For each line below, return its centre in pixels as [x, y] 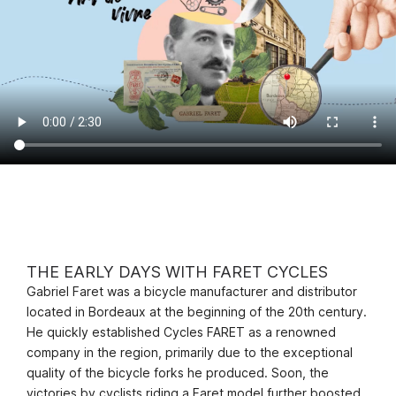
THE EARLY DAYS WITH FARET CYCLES [177, 272]
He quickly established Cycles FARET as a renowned [181, 332]
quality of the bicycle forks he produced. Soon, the [178, 373]
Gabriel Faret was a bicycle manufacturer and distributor [192, 291]
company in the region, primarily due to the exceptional [190, 352]
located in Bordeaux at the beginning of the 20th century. [197, 312]
